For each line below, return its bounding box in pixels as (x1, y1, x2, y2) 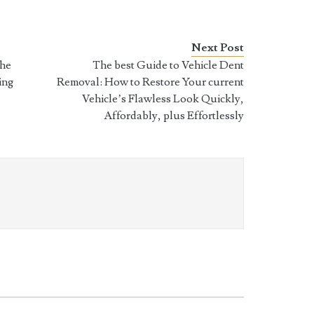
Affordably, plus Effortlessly (104, 109, 245, 123)
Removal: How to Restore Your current (57, 75, 245, 89)
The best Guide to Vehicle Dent (93, 58, 245, 72)
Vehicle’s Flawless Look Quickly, (82, 92, 245, 106)
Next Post (191, 41, 245, 55)
